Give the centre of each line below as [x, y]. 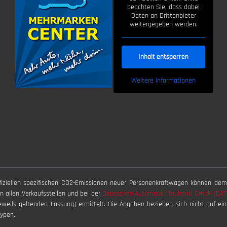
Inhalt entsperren [164, 56]
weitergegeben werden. [163, 24]
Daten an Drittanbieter [163, 15]
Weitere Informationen [164, 80]
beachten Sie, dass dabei [164, 7]
